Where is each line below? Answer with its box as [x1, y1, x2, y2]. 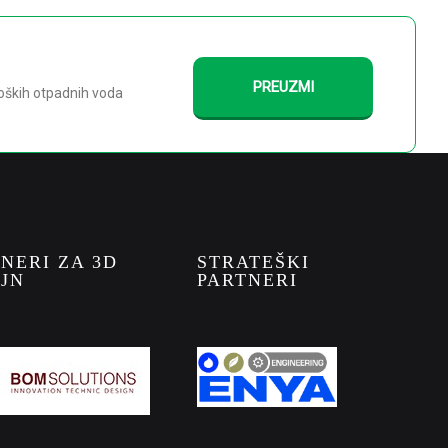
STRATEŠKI [197, 252, 310, 272]
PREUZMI [252, 78, 314, 96]
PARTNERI [197, 270, 298, 290]
